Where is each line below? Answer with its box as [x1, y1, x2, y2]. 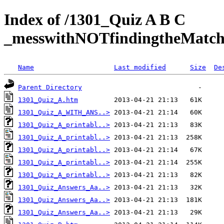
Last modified [114, 63, 166, 71]
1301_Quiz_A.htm [18, 95, 78, 103]
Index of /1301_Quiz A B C [4, 10, 185, 29]
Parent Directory [18, 83, 82, 91]
